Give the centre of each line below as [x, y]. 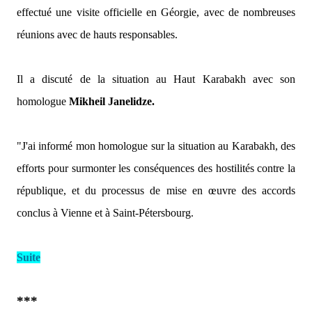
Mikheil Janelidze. [112, 101]
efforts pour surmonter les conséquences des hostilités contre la [156, 168]
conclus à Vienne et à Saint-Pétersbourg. [105, 213]
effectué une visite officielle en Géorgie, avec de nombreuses [156, 12]
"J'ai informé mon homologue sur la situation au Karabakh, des [156, 146]
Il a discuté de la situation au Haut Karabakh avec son [156, 79]
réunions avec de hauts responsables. [97, 34]
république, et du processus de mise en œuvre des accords [156, 190]
